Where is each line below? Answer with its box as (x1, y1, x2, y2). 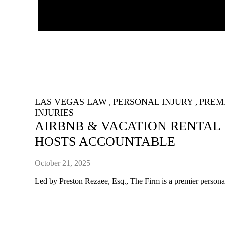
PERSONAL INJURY (113, 97, 194, 107)
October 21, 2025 (35, 158, 91, 167)
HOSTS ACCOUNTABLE (35, 134, 176, 149)
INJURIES (35, 107, 74, 118)
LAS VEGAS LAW (35, 97, 107, 107)
